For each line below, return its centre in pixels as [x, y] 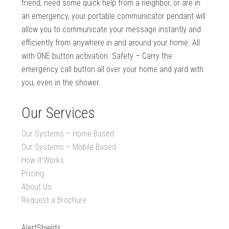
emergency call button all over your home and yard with [113, 70]
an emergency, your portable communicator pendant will [114, 16]
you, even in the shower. [61, 83]
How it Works [43, 161]
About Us [37, 187]
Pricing [33, 174]
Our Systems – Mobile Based [69, 147]
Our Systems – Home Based [68, 134]
